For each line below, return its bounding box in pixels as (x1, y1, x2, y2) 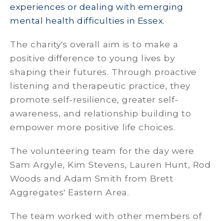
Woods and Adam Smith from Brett (10, 173, 174, 184)
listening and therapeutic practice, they (10, 80, 190, 91)
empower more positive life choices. (10, 122, 176, 132)
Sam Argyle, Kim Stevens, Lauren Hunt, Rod (10, 159, 211, 170)
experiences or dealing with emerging (10, 2, 184, 12)
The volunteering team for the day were (10, 146, 194, 156)
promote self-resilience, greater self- (10, 94, 179, 105)
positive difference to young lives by (10, 53, 175, 63)
